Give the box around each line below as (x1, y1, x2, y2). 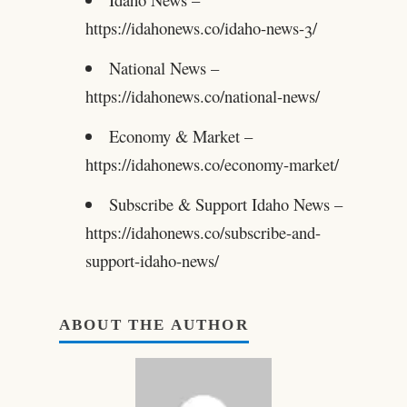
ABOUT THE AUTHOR (58, 316, 249, 334)
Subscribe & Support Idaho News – (109, 192, 343, 215)
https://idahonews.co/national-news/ (84, 84, 320, 107)
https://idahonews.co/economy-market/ (84, 152, 339, 175)
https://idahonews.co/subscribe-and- (84, 220, 321, 243)
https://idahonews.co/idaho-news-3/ (84, 15, 317, 39)
